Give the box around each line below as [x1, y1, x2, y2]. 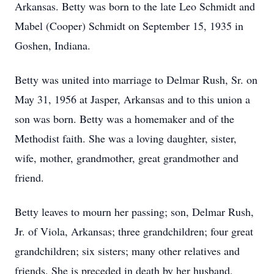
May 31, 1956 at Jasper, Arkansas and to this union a [15, 92, 250, 106]
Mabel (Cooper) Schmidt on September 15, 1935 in [15, 18, 243, 33]
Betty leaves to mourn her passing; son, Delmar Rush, [15, 204, 254, 219]
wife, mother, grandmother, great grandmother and [15, 150, 239, 165]
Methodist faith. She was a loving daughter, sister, [15, 131, 237, 146]
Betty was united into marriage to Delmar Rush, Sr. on [15, 72, 257, 87]
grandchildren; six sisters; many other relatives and [15, 243, 240, 258]
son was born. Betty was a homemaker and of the [15, 111, 234, 126]
